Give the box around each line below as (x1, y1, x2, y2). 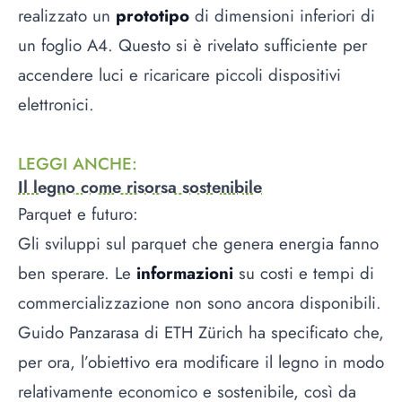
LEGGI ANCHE (18, 152, 132, 177)
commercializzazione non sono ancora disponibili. (18, 291, 381, 316)
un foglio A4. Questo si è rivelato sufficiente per (18, 32, 367, 57)
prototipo (116, 3, 189, 28)
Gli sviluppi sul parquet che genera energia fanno (18, 232, 379, 257)
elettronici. (18, 92, 94, 117)
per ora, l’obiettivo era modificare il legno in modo (18, 350, 384, 375)
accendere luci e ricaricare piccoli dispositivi (18, 62, 341, 87)
